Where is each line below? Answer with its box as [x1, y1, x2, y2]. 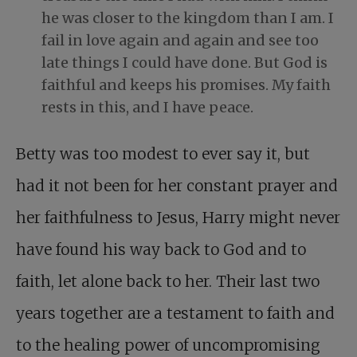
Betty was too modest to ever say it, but [16, 144, 310, 164]
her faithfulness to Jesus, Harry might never [16, 208, 340, 228]
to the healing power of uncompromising [16, 335, 320, 355]
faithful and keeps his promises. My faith [41, 76, 331, 95]
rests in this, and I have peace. [41, 98, 253, 117]
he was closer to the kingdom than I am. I [41, 9, 334, 28]
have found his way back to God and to [16, 240, 306, 260]
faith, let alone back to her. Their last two [16, 272, 320, 292]
